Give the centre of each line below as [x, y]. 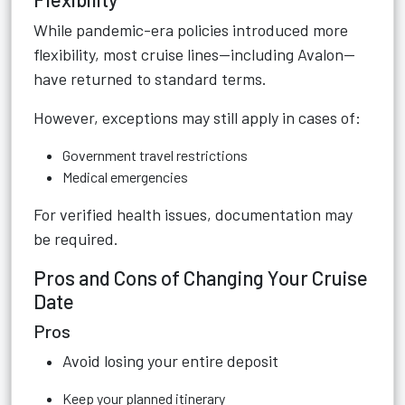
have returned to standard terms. [150, 79]
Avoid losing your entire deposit [170, 361]
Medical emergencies [125, 177]
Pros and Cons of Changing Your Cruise [201, 278]
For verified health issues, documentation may [193, 214]
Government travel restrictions [155, 155]
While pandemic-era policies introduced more [191, 30]
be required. [76, 239]
